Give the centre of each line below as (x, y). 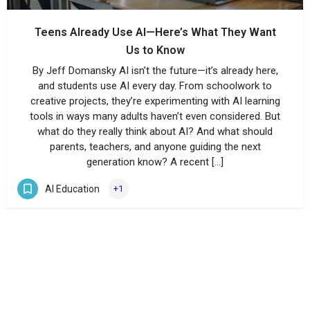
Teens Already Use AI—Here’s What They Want (155, 32)
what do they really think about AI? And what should (155, 131)
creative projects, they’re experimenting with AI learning (155, 101)
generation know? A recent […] (155, 162)
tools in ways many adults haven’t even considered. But (155, 116)
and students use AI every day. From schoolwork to (155, 86)
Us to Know (155, 50)
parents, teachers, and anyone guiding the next (155, 147)
